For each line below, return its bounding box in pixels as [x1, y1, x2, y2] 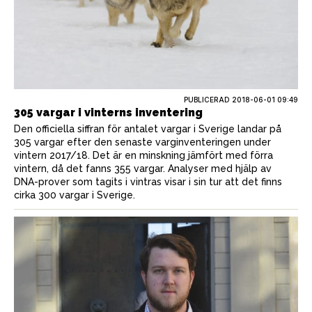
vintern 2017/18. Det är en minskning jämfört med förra [14, 149, 273, 161]
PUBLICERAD [184, 95, 232, 104]
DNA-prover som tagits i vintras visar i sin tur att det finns [14, 175, 282, 187]
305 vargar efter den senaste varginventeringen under [14, 136, 271, 148]
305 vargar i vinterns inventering [14, 105, 203, 119]
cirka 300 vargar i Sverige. [14, 189, 135, 201]
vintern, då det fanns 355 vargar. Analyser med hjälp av [14, 162, 272, 174]
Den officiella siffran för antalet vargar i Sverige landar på [14, 123, 281, 134]
